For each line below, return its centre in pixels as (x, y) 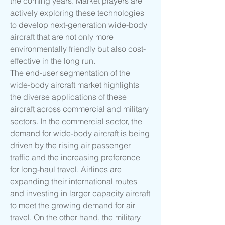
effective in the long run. (53, 61)
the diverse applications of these (68, 97)
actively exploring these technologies (77, 13)
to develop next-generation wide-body (79, 25)
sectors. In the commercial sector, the (76, 121)
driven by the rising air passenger (70, 145)
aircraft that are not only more (62, 37)
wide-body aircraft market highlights (75, 85)
